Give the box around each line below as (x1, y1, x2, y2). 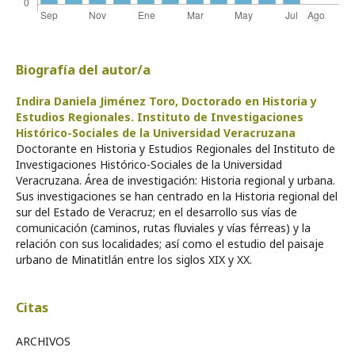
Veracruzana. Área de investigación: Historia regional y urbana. (16, 172, 335, 188)
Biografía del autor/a (16, 60, 151, 78)
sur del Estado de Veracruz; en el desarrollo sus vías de (16, 204, 297, 219)
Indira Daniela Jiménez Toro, (16, 93, 181, 109)
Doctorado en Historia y (181, 93, 317, 109)
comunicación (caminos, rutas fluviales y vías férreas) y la (16, 219, 311, 235)
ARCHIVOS (16, 333, 71, 349)
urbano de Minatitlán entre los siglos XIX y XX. (16, 251, 252, 267)
